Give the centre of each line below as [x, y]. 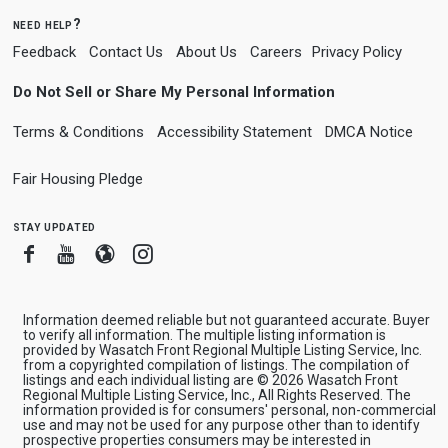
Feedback [44, 51]
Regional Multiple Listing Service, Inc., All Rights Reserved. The [216, 394]
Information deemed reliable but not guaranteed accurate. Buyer [226, 319]
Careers [275, 51]
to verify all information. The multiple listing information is [204, 334]
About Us [206, 51]
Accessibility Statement [234, 131]
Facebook [82, 252]
